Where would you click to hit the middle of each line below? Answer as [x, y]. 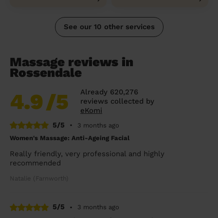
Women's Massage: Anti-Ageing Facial [70, 138]
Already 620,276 [109, 92]
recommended [35, 163]
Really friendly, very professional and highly [87, 154]
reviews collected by [117, 101]
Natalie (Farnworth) [39, 179]
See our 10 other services [109, 27]
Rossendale [46, 72]
